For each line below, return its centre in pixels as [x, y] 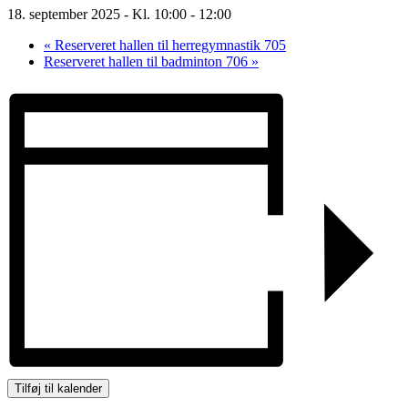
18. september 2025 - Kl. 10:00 [97, 14]
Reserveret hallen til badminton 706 [148, 61]
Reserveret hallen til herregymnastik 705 [168, 45]
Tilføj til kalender [58, 388]
